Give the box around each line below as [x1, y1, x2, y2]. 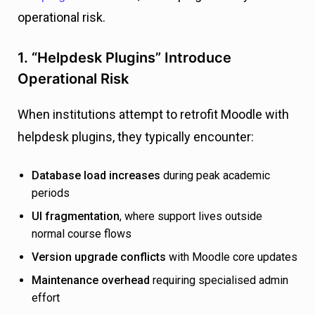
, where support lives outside [120, 210, 262, 224]
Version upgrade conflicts [32, 250, 166, 264]
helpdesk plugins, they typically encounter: [18, 129, 254, 145]
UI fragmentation [32, 210, 120, 224]
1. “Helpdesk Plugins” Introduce [18, 49, 231, 67]
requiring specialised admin [150, 274, 288, 288]
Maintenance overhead [32, 274, 150, 288]
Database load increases [32, 169, 160, 183]
